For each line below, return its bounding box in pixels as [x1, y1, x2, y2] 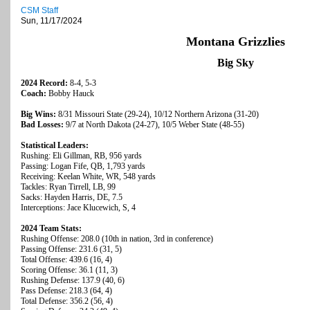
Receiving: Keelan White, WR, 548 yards [21, 172, 156, 182]
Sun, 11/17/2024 [21, 16, 82, 26]
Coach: [21, 89, 46, 99]
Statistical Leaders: [21, 140, 89, 151]
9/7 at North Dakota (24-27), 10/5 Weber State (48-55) [66, 120, 244, 130]
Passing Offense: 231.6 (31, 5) [21, 244, 122, 255]
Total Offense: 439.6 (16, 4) [21, 255, 112, 265]
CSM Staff [21, 6, 58, 16]
